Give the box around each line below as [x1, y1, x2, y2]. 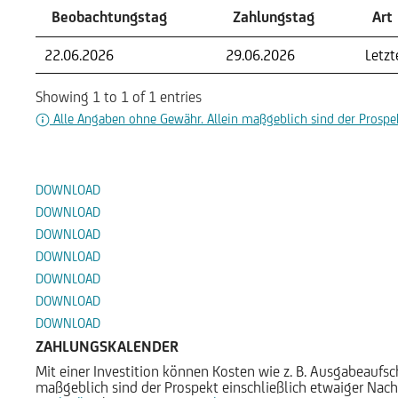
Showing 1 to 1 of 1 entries [36, 87, 202, 106]
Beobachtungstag [52, 8, 167, 27]
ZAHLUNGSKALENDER [36, 338, 179, 356]
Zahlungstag [233, 8, 314, 27]
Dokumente [36, 128, 162, 158]
